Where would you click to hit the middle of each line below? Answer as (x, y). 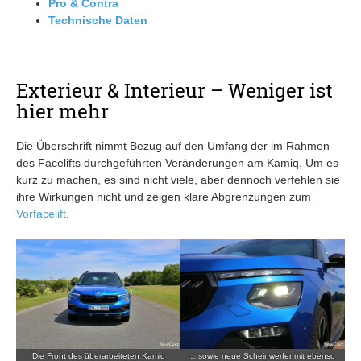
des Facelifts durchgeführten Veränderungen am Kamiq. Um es (177, 162)
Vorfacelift (41, 213)
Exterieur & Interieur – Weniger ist (174, 90)
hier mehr (62, 111)
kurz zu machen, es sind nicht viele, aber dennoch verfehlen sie (178, 179)
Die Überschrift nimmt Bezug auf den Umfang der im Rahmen (173, 145)
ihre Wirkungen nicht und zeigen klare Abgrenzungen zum (164, 196)
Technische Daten (98, 20)
